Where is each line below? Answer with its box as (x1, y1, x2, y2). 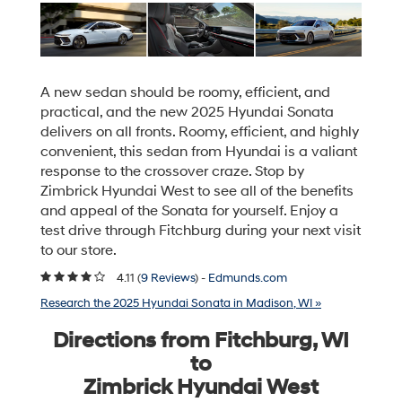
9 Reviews (141, 271, 195, 286)
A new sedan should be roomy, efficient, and (40, 84, 330, 102)
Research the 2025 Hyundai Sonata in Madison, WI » (40, 296, 321, 311)
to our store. (40, 242, 117, 260)
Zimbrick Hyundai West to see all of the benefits (40, 183, 354, 201)
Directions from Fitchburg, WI (53, 328, 349, 355)
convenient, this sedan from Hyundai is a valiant (40, 144, 357, 162)
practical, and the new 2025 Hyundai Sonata (40, 104, 334, 122)
